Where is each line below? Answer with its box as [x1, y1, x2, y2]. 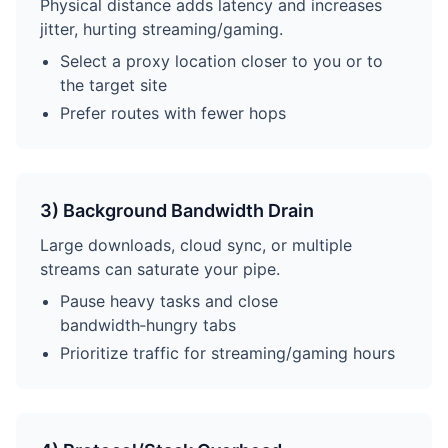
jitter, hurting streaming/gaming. [40, 19, 283, 39]
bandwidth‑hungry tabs [60, 315, 236, 335]
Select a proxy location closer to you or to [60, 51, 383, 71]
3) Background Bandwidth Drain [40, 200, 314, 221]
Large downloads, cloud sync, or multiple [40, 235, 352, 255]
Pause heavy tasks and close [60, 291, 278, 311]
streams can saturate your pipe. [40, 259, 280, 279]
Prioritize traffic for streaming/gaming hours [60, 343, 395, 363]
